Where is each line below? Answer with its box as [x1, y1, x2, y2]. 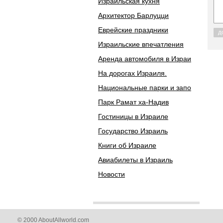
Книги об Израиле [98, 141, 156, 149]
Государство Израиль [98, 127, 168, 135]
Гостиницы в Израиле [98, 112, 168, 120]
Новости [98, 170, 125, 178]
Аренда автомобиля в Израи [98, 55, 191, 63]
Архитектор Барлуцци [98, 11, 169, 19]
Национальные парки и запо [98, 84, 191, 92]
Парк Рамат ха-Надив [98, 98, 169, 106]
